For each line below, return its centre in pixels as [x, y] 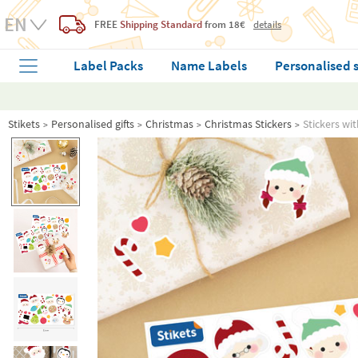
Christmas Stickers [248, 124]
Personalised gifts [93, 124]
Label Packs [109, 66]
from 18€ [224, 24]
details [267, 24]
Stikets [24, 124]
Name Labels [209, 66]
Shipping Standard [161, 24]
